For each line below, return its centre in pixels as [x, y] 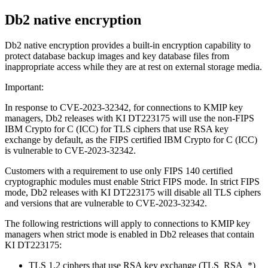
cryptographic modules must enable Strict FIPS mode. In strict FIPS [132, 181]
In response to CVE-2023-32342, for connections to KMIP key [124, 107]
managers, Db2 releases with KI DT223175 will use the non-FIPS [130, 118]
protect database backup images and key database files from [117, 56]
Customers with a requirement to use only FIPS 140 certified [119, 170]
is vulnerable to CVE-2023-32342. [70, 150]
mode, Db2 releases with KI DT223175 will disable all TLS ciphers [133, 192]
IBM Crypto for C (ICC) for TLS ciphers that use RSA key [117, 129]
